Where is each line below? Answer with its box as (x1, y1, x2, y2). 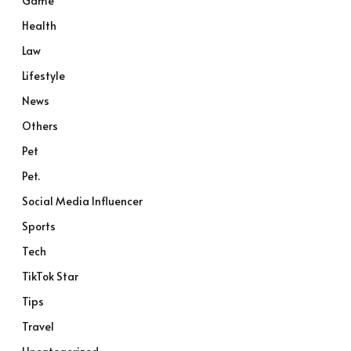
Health (22, 18, 56, 33)
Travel (22, 319, 54, 334)
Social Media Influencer (22, 194, 143, 208)
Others (22, 118, 58, 133)
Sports (22, 219, 56, 233)
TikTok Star (22, 269, 78, 284)
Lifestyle (22, 68, 65, 83)
